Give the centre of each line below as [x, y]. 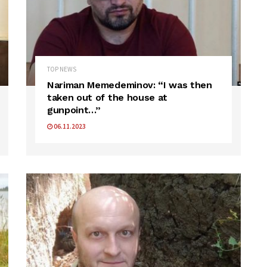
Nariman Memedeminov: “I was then [130, 85]
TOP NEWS [62, 69]
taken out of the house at [107, 97]
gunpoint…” [74, 110]
